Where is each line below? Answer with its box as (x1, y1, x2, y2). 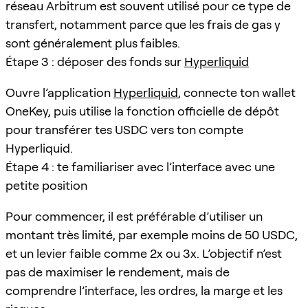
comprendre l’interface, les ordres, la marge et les (5, 283, 283, 298)
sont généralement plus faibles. (5, 35, 180, 50)
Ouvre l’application (5, 85, 113, 100)
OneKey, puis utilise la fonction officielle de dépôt (5, 103, 279, 118)
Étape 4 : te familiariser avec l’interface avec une (5, 159, 275, 174)
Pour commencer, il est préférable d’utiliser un (5, 208, 263, 223)
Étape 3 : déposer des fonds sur (5, 54, 184, 69)
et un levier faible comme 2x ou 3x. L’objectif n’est (5, 245, 282, 261)
